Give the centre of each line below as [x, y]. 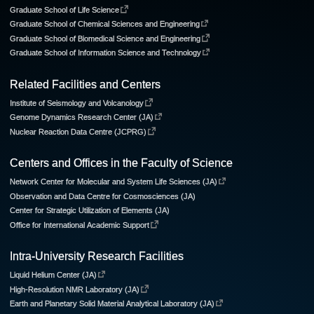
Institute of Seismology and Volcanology [77, 103]
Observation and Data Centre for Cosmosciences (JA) [103, 196]
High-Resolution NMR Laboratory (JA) [75, 289]
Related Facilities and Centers [85, 84]
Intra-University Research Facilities [97, 257]
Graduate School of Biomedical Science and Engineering [105, 38]
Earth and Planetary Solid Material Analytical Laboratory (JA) [112, 304]
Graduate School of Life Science [64, 9]
